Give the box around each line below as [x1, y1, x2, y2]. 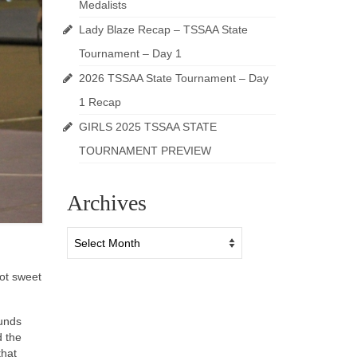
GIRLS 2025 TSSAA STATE [78, 120, 217, 134]
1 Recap [78, 96, 121, 109]
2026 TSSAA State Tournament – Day [78, 72, 269, 85]
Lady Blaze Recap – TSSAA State [78, 23, 248, 37]
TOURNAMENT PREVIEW [78, 144, 211, 158]
